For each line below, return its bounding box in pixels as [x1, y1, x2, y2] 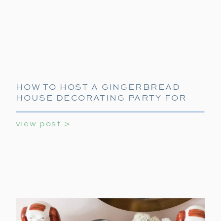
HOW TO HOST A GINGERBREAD [16, 81, 181, 93]
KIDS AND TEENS [16, 103, 105, 115]
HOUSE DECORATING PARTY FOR [16, 92, 187, 104]
